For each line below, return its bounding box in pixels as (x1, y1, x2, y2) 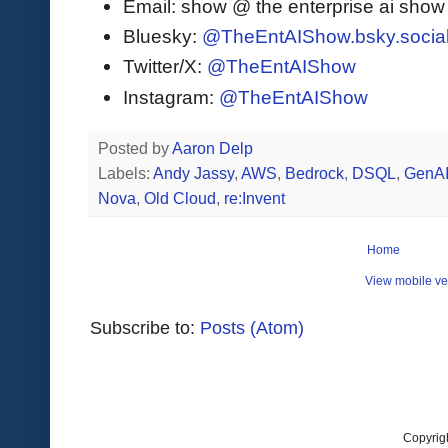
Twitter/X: (123, 55, 207, 78)
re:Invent (224, 189, 285, 207)
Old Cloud (144, 189, 216, 207)
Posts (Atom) (200, 317, 304, 338)
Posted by (98, 139, 172, 157)
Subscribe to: (90, 317, 200, 338)
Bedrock (285, 164, 344, 182)
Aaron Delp (172, 139, 257, 157)
